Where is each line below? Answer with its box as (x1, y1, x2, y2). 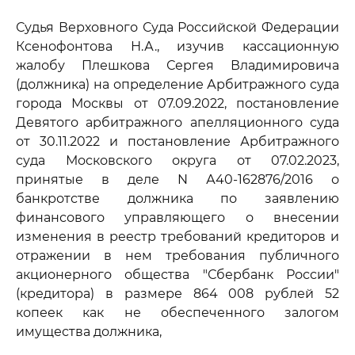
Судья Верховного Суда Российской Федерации (16, 20, 339, 35)
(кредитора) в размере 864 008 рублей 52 (16, 286, 339, 301)
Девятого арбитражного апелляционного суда (16, 115, 339, 130)
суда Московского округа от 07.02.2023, (16, 153, 339, 168)
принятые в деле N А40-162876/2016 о (16, 172, 339, 187)
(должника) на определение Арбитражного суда (16, 77, 339, 92)
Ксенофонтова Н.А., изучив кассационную (16, 39, 339, 54)
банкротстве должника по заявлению (16, 191, 339, 206)
